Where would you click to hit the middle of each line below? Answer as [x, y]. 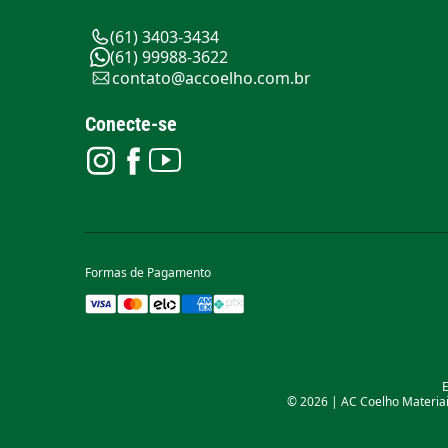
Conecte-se [130, 123]
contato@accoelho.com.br [211, 77]
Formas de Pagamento [147, 272]
